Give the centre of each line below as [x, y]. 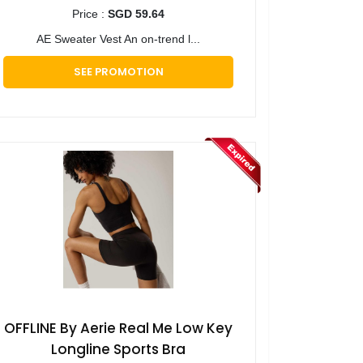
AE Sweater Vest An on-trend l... [118, 39]
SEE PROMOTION [118, 72]
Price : [90, 14]
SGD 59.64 [136, 14]
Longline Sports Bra [118, 350]
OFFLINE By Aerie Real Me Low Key [118, 329]
